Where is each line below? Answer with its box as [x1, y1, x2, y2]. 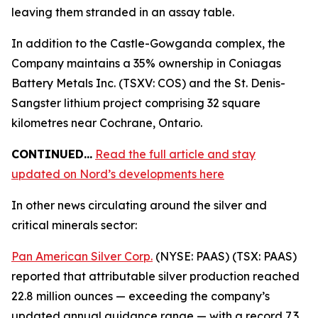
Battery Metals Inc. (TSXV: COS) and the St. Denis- [11, 76, 285, 90]
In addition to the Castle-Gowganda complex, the [11, 36, 285, 50]
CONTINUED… [11, 147, 92, 161]
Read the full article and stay [95, 147, 256, 161]
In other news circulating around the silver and [11, 198, 267, 212]
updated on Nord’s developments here [11, 167, 224, 181]
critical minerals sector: [11, 218, 137, 232]
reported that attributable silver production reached [11, 269, 300, 283]
